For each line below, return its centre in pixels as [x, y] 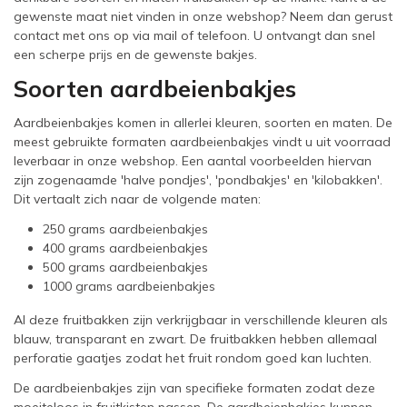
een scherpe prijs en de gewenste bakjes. [141, 55]
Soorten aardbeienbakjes [155, 89]
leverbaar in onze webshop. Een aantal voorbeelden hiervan [193, 161]
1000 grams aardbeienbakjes [129, 286]
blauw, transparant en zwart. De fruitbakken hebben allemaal [195, 339]
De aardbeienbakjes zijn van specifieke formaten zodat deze [194, 388]
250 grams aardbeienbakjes [125, 229]
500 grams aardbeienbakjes [125, 267]
